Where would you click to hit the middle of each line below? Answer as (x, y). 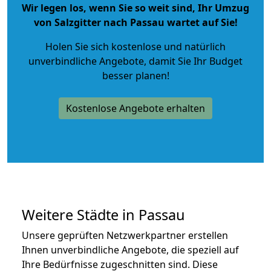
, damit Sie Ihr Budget (193, 61)
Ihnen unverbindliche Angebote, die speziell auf (130, 250)
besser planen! (135, 75)
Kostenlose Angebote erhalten (135, 108)
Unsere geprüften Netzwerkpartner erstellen (125, 235)
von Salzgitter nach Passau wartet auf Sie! (135, 22)
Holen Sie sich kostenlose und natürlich (135, 46)
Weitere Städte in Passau (103, 214)
